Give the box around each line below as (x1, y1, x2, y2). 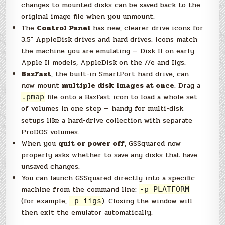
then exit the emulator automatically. (21, 207, 153, 218)
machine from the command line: (21, 184, 140, 195)
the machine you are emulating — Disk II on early (21, 46, 195, 57)
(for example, (21, 196, 70, 207)
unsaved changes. (21, 161, 80, 172)
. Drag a (174, 80, 201, 91)
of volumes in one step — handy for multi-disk (21, 103, 184, 115)
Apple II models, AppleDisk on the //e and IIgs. (21, 57, 186, 68)
